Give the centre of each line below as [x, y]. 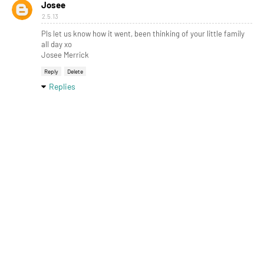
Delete [75, 72]
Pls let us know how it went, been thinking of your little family [143, 34]
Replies [62, 87]
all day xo [57, 44]
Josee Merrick [65, 55]
